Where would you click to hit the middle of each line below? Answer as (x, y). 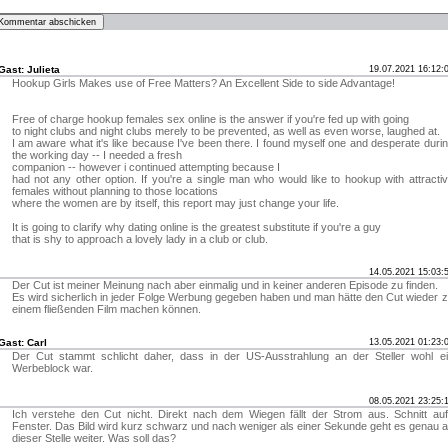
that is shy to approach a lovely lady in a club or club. (139, 239)
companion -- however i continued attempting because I (145, 167)
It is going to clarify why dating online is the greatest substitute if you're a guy (196, 227)
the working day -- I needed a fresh (96, 155)
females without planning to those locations (114, 191)
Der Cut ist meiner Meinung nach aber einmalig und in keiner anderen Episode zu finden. (224, 285)
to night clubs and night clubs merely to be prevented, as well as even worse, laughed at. (225, 131)
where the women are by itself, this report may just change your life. (175, 203)
